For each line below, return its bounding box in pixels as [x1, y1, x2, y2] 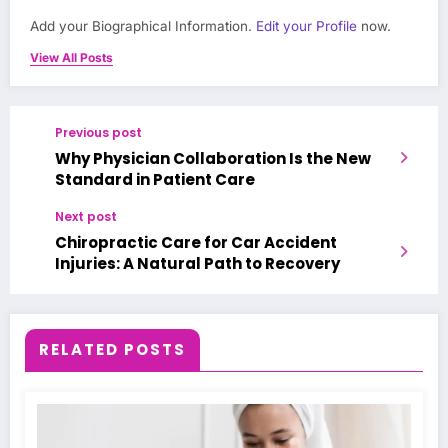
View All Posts [30, 50, 113, 66]
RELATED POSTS [39, 339, 186, 361]
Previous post [55, 124, 142, 142]
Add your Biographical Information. [30, 18, 256, 35]
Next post [55, 208, 117, 226]
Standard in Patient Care [55, 169, 255, 191]
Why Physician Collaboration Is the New [55, 148, 371, 170]
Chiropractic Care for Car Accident [55, 232, 337, 254]
